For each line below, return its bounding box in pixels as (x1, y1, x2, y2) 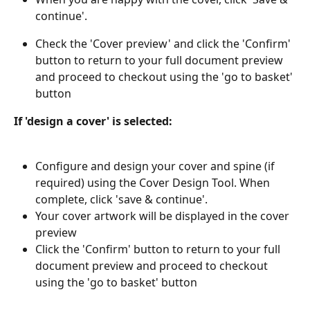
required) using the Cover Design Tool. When (35, 174, 273, 190)
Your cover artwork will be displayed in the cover (35, 208, 292, 224)
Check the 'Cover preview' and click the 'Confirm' (35, 35, 293, 51)
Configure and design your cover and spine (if (35, 158, 277, 174)
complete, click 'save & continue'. (35, 191, 208, 207)
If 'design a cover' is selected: (14, 113, 172, 129)
